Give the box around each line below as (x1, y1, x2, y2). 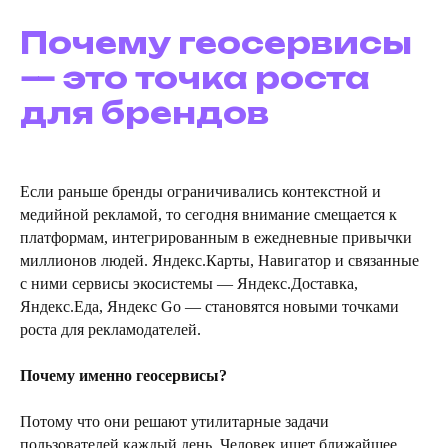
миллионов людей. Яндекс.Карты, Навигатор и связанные (20, 252, 419, 270)
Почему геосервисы (20, 24, 412, 62)
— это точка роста (20, 59, 370, 97)
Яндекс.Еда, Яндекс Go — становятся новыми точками (20, 298, 399, 316)
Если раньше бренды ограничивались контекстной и (20, 183, 381, 201)
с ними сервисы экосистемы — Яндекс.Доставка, (20, 275, 358, 293)
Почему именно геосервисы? (20, 367, 227, 385)
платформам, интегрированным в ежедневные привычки (20, 229, 412, 247)
